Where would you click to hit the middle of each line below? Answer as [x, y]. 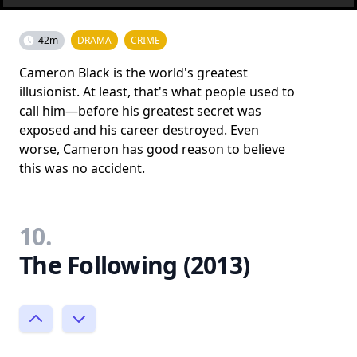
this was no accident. [82, 168]
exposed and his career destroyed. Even [139, 130]
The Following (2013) [134, 265]
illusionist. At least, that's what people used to [157, 92]
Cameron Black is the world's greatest [133, 73]
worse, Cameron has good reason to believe [152, 149]
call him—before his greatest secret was [140, 111]
